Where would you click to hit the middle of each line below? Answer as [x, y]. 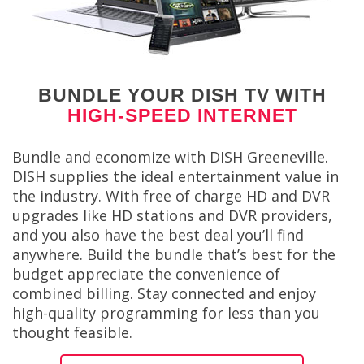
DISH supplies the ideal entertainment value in [175, 176]
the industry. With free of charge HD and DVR [171, 195]
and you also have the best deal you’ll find [158, 234]
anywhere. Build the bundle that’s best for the [174, 254]
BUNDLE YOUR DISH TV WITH [182, 95]
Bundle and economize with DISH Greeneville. [170, 156]
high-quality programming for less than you [166, 312]
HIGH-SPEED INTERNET [182, 116]
